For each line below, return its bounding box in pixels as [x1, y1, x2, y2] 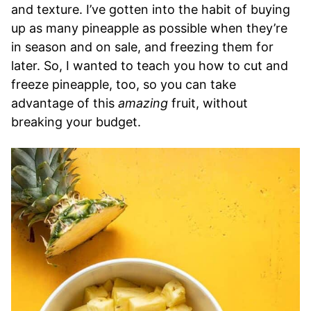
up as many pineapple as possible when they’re [11, 20, 287, 35]
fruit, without [168, 95, 248, 110]
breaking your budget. [11, 114, 141, 129]
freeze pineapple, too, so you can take [11, 76, 236, 92]
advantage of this [11, 95, 118, 110]
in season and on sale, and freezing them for [11, 39, 274, 54]
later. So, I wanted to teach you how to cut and [11, 58, 288, 73]
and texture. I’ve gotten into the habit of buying [11, 1, 290, 17]
